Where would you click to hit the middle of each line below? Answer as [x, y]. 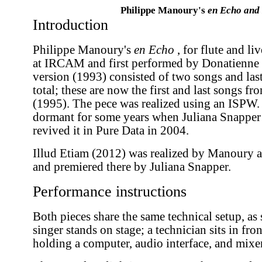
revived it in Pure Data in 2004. [111, 130]
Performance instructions [110, 192]
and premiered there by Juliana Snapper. [132, 167]
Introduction [70, 25]
